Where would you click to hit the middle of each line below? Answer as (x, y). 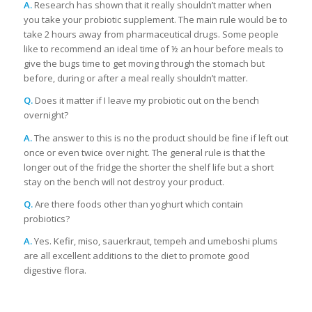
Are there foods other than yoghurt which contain (138, 204)
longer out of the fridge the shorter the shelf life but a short (148, 167)
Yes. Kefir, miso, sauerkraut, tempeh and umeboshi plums (155, 241)
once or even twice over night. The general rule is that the (144, 152)
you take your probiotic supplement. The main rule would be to (155, 20)
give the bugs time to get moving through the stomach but (144, 64)
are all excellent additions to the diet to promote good (136, 255)
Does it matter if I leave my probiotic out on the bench (146, 101)
